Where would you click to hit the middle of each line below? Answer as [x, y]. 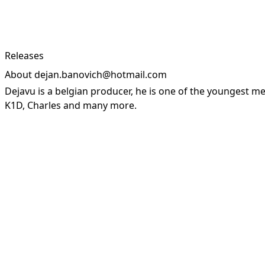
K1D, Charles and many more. [71, 105]
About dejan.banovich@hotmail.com [86, 75]
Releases [24, 56]
